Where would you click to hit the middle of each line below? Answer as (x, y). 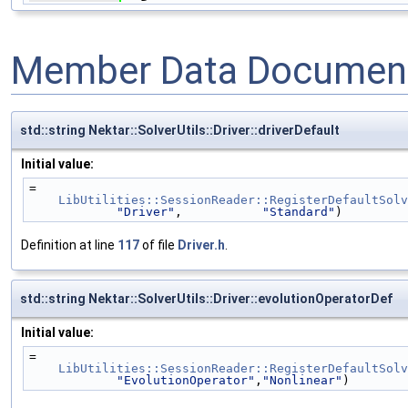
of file (158, 245)
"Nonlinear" (302, 380)
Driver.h (201, 245)
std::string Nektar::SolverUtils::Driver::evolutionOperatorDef (206, 298)
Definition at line (69, 245)
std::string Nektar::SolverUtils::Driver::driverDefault (180, 130)
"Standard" (299, 211)
